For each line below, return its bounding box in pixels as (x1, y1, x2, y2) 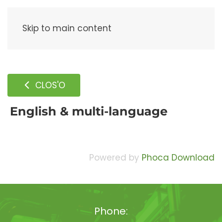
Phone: (94, 204, 128, 219)
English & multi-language (10, 104, 167, 118)
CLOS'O (33, 79, 66, 91)
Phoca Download (142, 152, 215, 164)
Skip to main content (22, 22, 111, 34)
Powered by (89, 152, 142, 164)
